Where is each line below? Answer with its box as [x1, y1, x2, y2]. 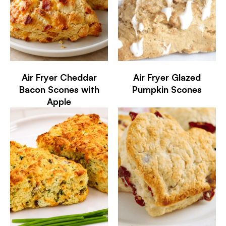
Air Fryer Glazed [133, 72, 201, 83]
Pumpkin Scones [132, 84, 202, 95]
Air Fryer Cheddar [21, 72, 97, 83]
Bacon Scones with [19, 84, 99, 95]
